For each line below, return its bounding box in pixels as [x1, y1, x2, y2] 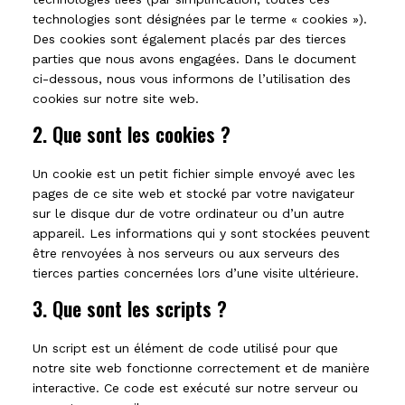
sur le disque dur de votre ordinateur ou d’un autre [33, 206, 344, 221]
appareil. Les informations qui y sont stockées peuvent [33, 226, 370, 240]
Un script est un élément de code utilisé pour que [33, 341, 338, 355]
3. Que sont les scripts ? [33, 294, 227, 323]
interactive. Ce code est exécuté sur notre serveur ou [33, 381, 358, 395]
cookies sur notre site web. [33, 91, 199, 106]
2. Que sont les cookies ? [33, 119, 231, 148]
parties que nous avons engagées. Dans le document [33, 52, 356, 66]
